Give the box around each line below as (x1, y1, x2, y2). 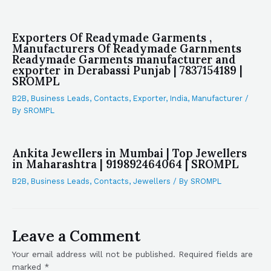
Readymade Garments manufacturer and (12, 52, 236, 67)
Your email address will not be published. (12, 249, 175, 259)
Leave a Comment (12, 226, 140, 246)
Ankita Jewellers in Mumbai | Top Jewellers (12, 146, 247, 161)
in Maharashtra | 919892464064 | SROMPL (12, 157, 239, 172)
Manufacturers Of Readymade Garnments (12, 41, 241, 56)
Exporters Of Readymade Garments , (12, 30, 212, 45)
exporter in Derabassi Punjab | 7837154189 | (12, 63, 243, 77)
